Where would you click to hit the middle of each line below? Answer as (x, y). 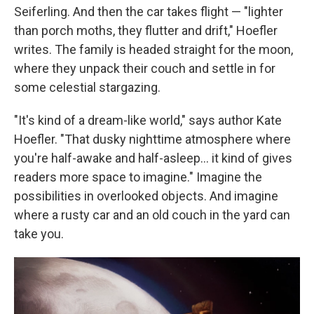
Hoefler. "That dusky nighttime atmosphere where (152, 139)
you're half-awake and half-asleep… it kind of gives (153, 158)
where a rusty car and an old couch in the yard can (152, 215)
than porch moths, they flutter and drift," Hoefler (146, 31)
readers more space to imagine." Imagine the (138, 177)
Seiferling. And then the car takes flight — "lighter (149, 12)
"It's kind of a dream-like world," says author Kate (148, 121)
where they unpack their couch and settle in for (145, 69)
